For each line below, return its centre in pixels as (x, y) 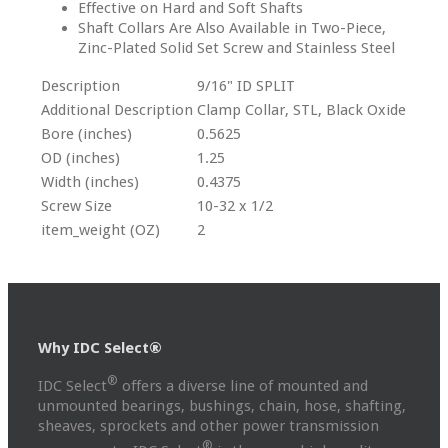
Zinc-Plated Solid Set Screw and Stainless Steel (236, 48)
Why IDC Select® (100, 348)
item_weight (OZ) (100, 230)
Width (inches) (90, 182)
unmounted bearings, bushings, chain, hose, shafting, (222, 406)
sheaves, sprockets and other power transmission (208, 426)
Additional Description (117, 110)
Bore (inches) (86, 134)
